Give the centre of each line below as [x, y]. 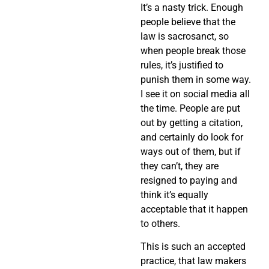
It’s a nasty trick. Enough [192, 7]
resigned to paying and [189, 180]
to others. [160, 223]
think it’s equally [174, 195]
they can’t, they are [180, 166]
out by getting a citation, [192, 122]
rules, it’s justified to [182, 65]
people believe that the [188, 22]
